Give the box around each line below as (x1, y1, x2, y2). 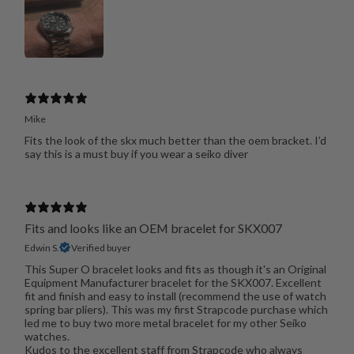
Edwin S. (24, 241, 59, 254)
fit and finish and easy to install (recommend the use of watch (24, 288, 326, 303)
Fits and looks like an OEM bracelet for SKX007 (24, 220, 282, 235)
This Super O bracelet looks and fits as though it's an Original (24, 262, 326, 276)
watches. (24, 329, 70, 343)
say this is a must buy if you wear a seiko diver (24, 146, 248, 160)
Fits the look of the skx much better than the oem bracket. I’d (24, 133, 326, 147)
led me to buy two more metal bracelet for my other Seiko (24, 315, 307, 330)
